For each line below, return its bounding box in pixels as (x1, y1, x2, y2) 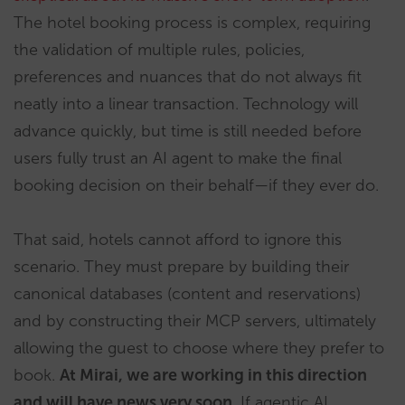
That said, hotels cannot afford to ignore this (14, 230, 342, 250)
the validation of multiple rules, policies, (14, 40, 305, 61)
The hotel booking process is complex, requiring (14, 13, 371, 33)
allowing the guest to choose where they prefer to (14, 338, 384, 359)
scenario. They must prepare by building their (14, 257, 349, 278)
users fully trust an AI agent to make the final (14, 148, 342, 169)
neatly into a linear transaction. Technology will (14, 94, 358, 115)
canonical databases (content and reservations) (14, 284, 361, 305)
